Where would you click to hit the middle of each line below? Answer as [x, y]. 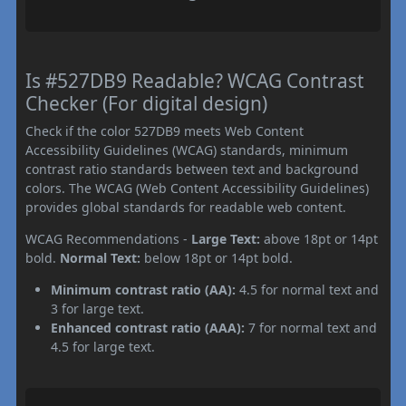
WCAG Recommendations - [108, 238]
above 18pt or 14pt [319, 238]
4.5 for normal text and [307, 289]
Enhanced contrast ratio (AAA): [148, 327]
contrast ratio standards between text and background [192, 169]
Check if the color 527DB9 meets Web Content [164, 130]
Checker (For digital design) [146, 103]
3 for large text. [97, 308]
